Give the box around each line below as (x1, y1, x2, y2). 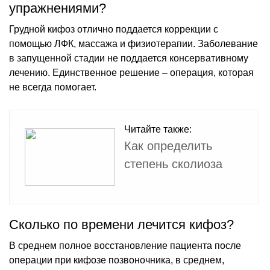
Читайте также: (124, 124, 192, 134)
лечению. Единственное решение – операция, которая (9, 67, 254, 78)
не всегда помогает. (9, 81, 96, 92)
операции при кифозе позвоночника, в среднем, (9, 254, 224, 265)
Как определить (124, 139, 212, 152)
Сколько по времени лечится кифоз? (9, 216, 234, 232)
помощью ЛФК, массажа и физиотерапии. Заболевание (9, 38, 258, 49)
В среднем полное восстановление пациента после (9, 240, 241, 251)
